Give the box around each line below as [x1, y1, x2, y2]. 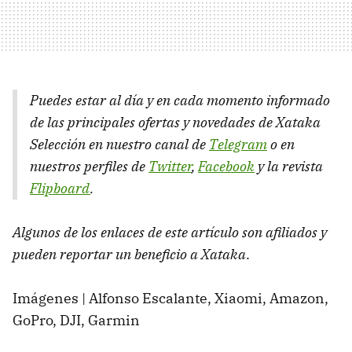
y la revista [255, 156, 323, 175]
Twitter [148, 156, 192, 175]
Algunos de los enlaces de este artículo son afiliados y [13, 222, 327, 241]
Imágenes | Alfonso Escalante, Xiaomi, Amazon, [13, 288, 328, 307]
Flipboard [30, 178, 90, 197]
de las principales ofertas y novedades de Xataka [30, 112, 321, 131]
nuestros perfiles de [30, 156, 148, 175]
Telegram [209, 134, 267, 153]
